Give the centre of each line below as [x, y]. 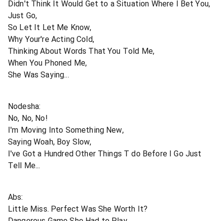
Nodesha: [24, 106]
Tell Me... [24, 165]
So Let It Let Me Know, [50, 27]
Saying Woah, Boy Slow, [50, 142]
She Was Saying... [38, 74]
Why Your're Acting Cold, [51, 39]
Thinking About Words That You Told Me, [81, 51]
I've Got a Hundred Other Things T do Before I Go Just [105, 153]
